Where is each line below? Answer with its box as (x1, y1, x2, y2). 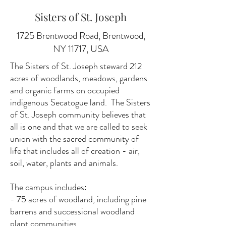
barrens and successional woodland (10, 205, 135, 218)
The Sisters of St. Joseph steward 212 (10, 60, 142, 73)
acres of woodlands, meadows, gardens (10, 72, 147, 85)
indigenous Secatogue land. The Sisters (10, 96, 150, 109)
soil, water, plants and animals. (10, 156, 126, 169)
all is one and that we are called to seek (10, 120, 147, 133)
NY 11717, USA (53, 41, 108, 55)
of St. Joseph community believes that (10, 108, 146, 121)
